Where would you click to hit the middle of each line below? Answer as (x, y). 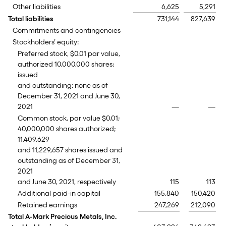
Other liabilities (37, 7)
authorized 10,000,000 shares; (66, 64)
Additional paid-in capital (59, 193)
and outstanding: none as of (63, 86)
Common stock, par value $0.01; (69, 118)
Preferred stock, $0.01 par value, (69, 54)
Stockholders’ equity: (46, 42)
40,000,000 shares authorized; (67, 129)
